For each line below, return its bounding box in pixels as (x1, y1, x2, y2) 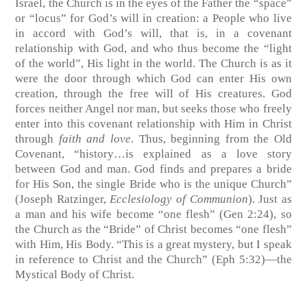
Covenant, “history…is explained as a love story (15, 147, 292, 161)
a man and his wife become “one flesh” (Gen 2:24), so (15, 208, 292, 221)
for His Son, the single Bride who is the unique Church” (15, 177, 292, 191)
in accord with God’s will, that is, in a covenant (15, 27, 292, 40)
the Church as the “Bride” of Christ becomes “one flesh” (15, 223, 292, 236)
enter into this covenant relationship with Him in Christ (15, 117, 292, 131)
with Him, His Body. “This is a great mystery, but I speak (15, 238, 292, 251)
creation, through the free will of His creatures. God (15, 87, 292, 101)
